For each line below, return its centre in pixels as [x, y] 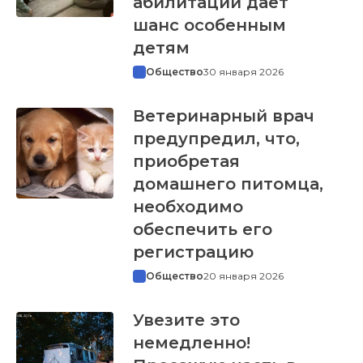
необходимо [188, 206]
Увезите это [186, 320]
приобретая [186, 161]
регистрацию [193, 252]
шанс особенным [209, 25]
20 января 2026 [243, 275]
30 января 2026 [243, 71]
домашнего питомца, [228, 184]
